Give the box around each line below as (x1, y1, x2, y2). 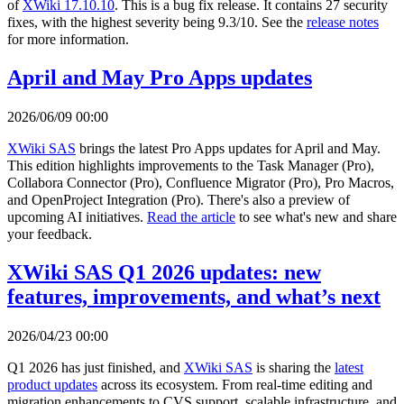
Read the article (147, 208, 235, 225)
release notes (307, 14, 379, 30)
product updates (7, 376, 97, 392)
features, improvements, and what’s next (7, 284, 381, 308)
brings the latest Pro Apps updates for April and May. (76, 140, 381, 156)
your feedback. (7, 225, 92, 242)
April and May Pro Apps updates (7, 65, 312, 89)
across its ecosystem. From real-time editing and (97, 376, 372, 392)
